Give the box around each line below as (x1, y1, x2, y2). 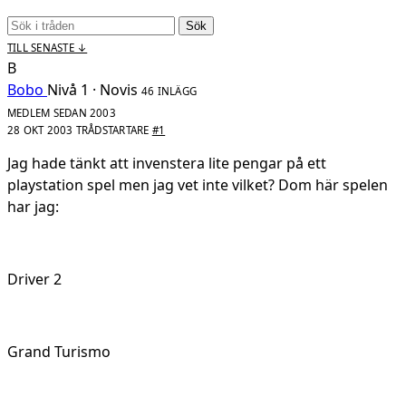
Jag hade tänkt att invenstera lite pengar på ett (7, 152, 326, 173)
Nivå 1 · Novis (47, 79, 138, 100)
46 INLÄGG (141, 83, 198, 98)
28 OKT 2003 (7, 122, 76, 137)
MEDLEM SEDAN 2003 (7, 105, 116, 120)
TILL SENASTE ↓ (7, 40, 88, 54)
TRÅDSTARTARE (75, 122, 150, 137)
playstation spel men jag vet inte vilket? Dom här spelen (7, 174, 388, 195)
